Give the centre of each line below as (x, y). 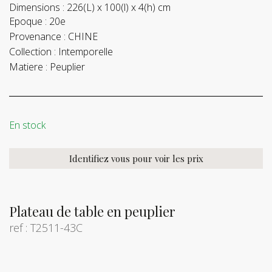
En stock (27, 125)
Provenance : (37, 37)
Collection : (32, 52)
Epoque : (28, 22)
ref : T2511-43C (46, 228)
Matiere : (28, 67)
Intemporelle (86, 52)
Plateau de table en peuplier (92, 212)
